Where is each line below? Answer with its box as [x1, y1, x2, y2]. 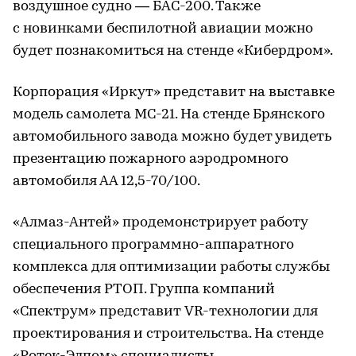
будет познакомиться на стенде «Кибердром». [13, 43, 333, 59]
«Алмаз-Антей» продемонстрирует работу [13, 215, 308, 230]
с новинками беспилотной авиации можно [13, 21, 313, 37]
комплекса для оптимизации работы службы [13, 259, 330, 275]
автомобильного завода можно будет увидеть [13, 129, 331, 145]
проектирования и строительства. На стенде [13, 326, 323, 342]
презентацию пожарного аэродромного [13, 151, 288, 167]
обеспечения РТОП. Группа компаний [13, 281, 275, 297]
